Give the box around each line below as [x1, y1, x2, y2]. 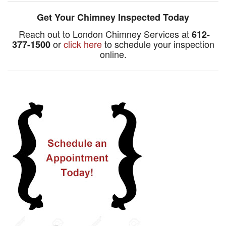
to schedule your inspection [101, 37, 214, 51]
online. [99, 47, 127, 61]
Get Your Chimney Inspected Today [37, 11, 189, 24]
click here [63, 37, 102, 51]
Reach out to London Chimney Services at [16, 27, 192, 41]
